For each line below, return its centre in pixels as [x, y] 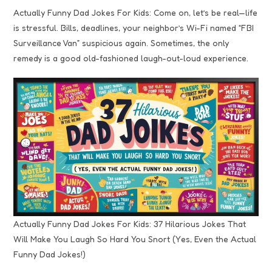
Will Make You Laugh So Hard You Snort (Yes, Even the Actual [135, 239]
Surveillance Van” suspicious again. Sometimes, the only [121, 43]
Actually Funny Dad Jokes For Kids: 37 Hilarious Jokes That [130, 224]
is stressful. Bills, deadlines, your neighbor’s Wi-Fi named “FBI [134, 28]
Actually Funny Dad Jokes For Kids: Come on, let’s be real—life [136, 13]
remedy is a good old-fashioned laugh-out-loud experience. [131, 58]
